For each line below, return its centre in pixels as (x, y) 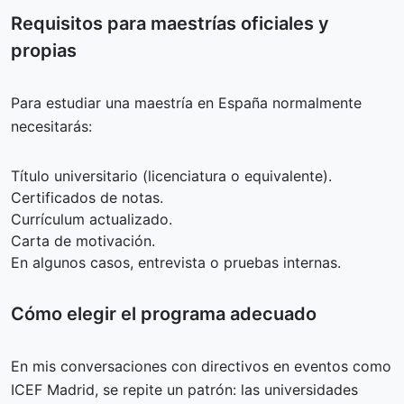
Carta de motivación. (83, 240)
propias (44, 50)
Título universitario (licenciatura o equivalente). (171, 175)
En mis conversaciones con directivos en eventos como (201, 366)
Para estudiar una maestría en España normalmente (186, 102)
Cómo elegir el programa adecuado (164, 313)
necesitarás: (51, 126)
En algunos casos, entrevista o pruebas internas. (176, 262)
